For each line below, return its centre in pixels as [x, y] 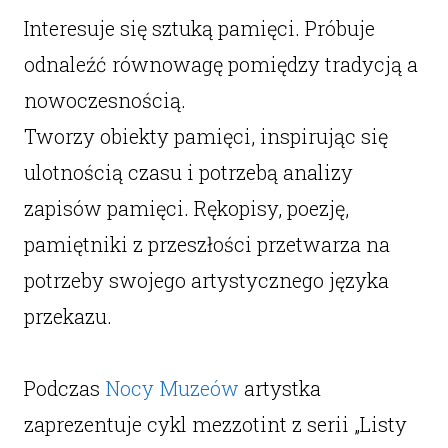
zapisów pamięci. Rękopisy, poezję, [186, 208]
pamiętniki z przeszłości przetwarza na [206, 244]
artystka [279, 388]
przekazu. [67, 316]
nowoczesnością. [104, 100]
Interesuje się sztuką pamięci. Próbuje [199, 28]
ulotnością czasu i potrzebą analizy [188, 172]
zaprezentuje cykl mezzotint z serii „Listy [215, 424]
